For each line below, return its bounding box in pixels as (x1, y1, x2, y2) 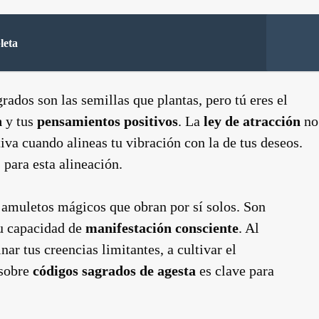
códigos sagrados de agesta (33, 262, 196, 278)
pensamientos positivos (37, 113, 178, 129)
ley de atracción (204, 113, 300, 129)
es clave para (196, 262, 274, 278)
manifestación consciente (85, 219, 239, 236)
